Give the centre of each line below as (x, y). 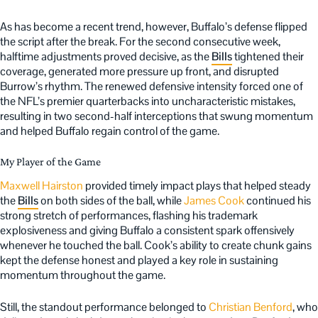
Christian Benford (251, 307)
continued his (278, 200)
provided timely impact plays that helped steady (197, 185)
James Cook (214, 200)
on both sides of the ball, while (111, 200)
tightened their (268, 56)
